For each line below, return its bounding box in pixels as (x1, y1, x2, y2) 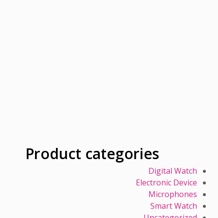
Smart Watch (150, 200, 198, 212)
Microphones (148, 189, 198, 200)
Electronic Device (136, 177, 198, 188)
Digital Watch (148, 165, 198, 177)
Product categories (25, 144, 160, 164)
